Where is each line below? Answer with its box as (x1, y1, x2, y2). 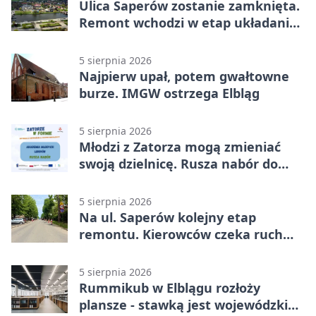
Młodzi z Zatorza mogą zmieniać (79, 138, 281, 155)
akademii (79, 171, 138, 189)
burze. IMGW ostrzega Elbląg (79, 84, 260, 102)
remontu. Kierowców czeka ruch (79, 225, 283, 243)
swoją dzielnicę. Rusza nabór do (79, 154, 278, 172)
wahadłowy (79, 242, 150, 260)
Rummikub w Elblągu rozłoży (79, 279, 260, 296)
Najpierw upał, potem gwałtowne (79, 67, 289, 85)
